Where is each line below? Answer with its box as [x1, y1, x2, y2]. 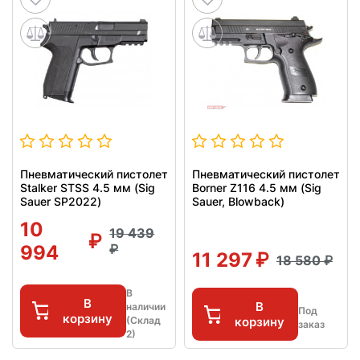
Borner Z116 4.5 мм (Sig [192, 181, 321, 195]
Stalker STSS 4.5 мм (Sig [20, 181, 155, 195]
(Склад [126, 314, 161, 327]
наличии [126, 301, 166, 313]
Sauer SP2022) [20, 194, 101, 209]
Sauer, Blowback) [192, 194, 284, 209]
